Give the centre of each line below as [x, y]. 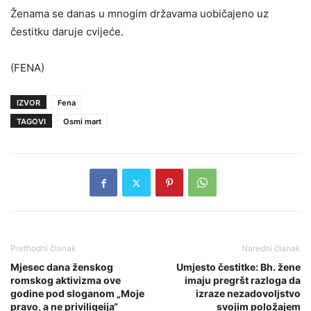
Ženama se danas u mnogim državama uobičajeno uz [140, 14]
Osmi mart [82, 122]
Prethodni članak [43, 249]
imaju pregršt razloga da [243, 280]
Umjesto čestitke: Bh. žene [238, 267]
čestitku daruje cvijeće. [67, 32]
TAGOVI [31, 122]
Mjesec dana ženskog [62, 267]
